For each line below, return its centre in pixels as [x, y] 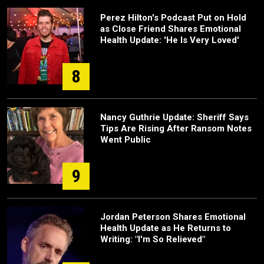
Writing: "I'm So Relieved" [153, 239]
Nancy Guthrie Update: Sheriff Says [174, 117]
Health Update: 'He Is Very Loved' [170, 40]
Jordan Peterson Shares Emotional [173, 217]
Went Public [126, 140]
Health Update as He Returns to [166, 228]
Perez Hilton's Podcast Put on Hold [173, 18]
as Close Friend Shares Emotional [171, 29]
